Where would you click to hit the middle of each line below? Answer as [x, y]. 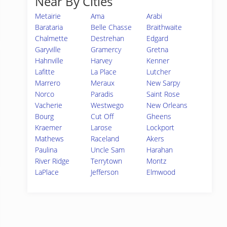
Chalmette [51, 38]
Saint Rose [163, 94]
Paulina [46, 150]
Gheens [159, 116]
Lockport [161, 127]
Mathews [49, 139]
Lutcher [159, 72]
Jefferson [105, 172]
